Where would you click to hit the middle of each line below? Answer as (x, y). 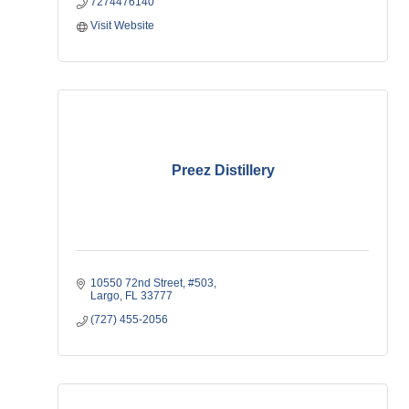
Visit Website (122, 26)
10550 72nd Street (136, 283)
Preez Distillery (223, 170)
